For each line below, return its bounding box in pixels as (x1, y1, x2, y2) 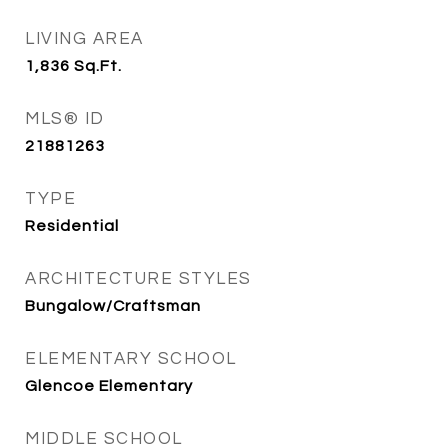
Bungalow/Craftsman (25, 298, 201, 314)
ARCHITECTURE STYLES (25, 270, 252, 288)
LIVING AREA (25, 30, 144, 48)
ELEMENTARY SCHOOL (25, 350, 237, 368)
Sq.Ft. (74, 58, 122, 74)
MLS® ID (25, 110, 105, 128)
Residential (25, 218, 119, 234)
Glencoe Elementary (25, 378, 193, 394)
